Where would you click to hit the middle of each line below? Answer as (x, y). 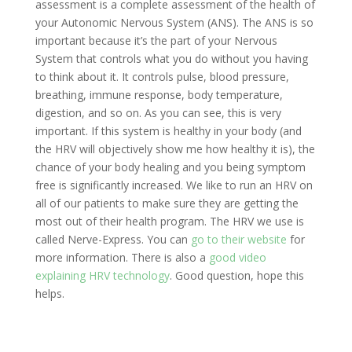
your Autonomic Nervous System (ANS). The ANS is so (174, 22)
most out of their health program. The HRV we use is (169, 221)
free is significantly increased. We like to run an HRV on (174, 185)
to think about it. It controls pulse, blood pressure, (162, 77)
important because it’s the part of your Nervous (156, 40)
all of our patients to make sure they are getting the (167, 203)
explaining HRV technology (102, 275)
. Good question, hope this (236, 275)
